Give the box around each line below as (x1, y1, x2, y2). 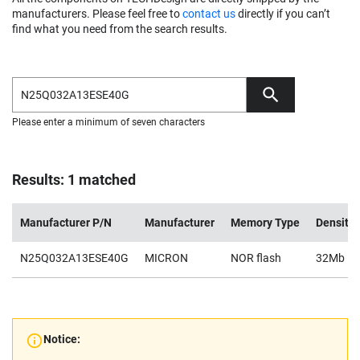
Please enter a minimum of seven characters (12, 117, 205, 128)
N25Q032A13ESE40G (20, 252, 129, 264)
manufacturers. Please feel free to (12, 7, 182, 20)
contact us (182, 7, 235, 20)
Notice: (43, 333, 80, 346)
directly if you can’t (235, 7, 330, 20)
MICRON (145, 252, 188, 264)
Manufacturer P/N (20, 216, 112, 229)
